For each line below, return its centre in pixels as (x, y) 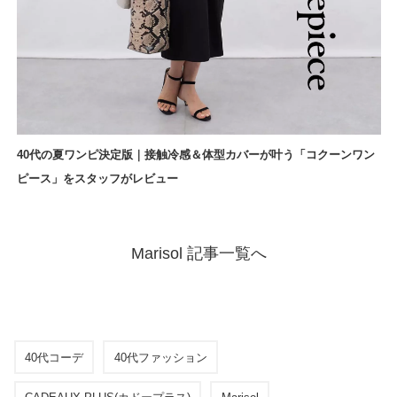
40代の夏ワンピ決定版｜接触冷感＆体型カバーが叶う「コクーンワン (195, 154)
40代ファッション (160, 357)
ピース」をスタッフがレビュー (97, 178)
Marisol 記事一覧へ (198, 254)
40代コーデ (54, 357)
